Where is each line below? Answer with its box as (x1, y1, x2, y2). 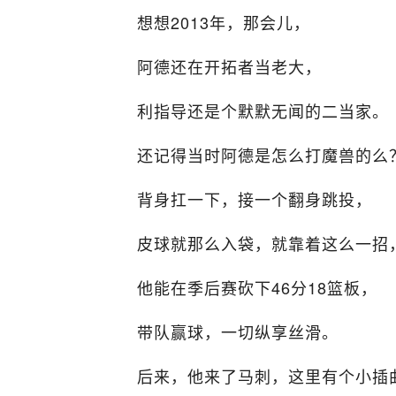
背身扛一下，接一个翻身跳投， (137, 187, 372, 211)
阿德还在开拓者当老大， (137, 55, 322, 79)
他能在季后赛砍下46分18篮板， (137, 276, 377, 300)
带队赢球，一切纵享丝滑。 (137, 320, 339, 344)
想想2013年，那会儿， (137, 11, 310, 34)
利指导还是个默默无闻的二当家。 (137, 99, 389, 123)
